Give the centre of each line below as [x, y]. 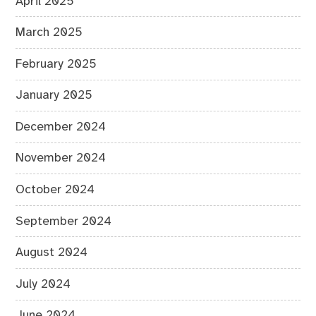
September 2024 [64, 221]
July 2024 [43, 284]
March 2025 [49, 33]
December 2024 [61, 127]
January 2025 [54, 96]
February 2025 [56, 64]
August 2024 [52, 253]
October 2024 [55, 190]
